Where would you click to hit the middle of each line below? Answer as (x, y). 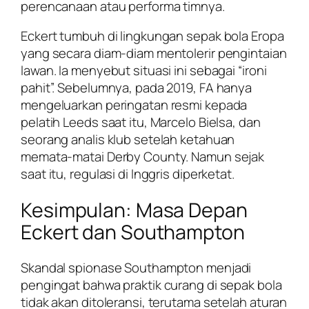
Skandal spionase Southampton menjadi (136, 268)
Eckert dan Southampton (133, 232)
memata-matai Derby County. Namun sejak (143, 157)
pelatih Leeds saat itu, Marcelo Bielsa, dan (141, 122)
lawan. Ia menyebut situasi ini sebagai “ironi (144, 71)
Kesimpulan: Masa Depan (134, 210)
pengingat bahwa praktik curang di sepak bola (151, 285)
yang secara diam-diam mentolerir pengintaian (154, 53)
